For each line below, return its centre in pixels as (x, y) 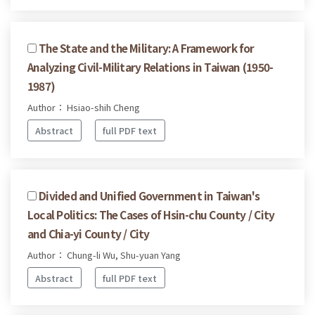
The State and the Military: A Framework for (147, 48)
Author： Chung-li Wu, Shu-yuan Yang (104, 255)
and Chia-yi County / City (89, 233)
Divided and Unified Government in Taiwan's (149, 195)
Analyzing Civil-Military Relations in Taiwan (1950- (150, 67)
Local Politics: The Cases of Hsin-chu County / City (151, 214)
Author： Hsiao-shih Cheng (84, 108)
